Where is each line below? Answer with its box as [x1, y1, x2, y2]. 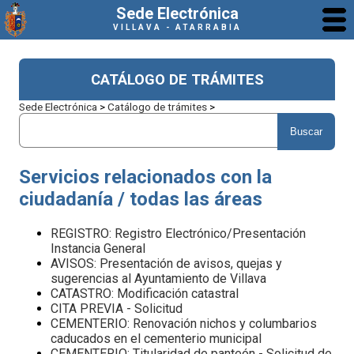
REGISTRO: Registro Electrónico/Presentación [51, 225, 306, 241]
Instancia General [51, 240, 145, 256]
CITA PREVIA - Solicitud [51, 300, 183, 316]
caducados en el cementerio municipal [51, 330, 262, 346]
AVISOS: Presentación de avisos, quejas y [51, 255, 282, 271]
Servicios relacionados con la [19, 165, 272, 188]
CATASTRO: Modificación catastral [51, 285, 239, 301]
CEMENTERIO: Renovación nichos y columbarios [51, 315, 317, 331]
